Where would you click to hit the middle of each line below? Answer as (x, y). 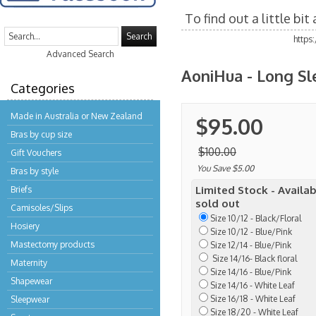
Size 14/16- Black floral (254, 259)
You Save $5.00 (225, 168)
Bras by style (35, 171)
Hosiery (25, 226)
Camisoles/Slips (42, 208)
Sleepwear (30, 299)
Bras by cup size (41, 134)
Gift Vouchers (36, 153)
